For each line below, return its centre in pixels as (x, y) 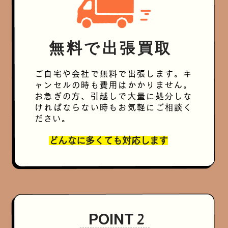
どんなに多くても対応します (108, 140)
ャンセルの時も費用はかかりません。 (113, 85)
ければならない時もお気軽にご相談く (113, 107)
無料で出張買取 (111, 48)
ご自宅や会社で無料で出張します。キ (113, 74)
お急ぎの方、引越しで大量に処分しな (113, 96)
